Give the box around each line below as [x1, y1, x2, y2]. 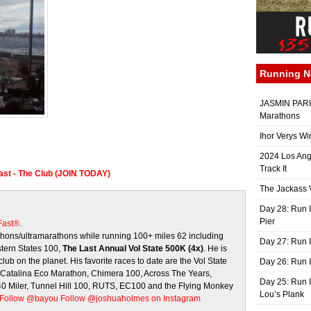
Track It [260, 164, 287, 174]
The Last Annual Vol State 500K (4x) [62, 244, 203, 253]
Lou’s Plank [260, 289, 304, 299]
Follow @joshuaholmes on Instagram [60, 294, 201, 303]
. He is [203, 244, 227, 253]
